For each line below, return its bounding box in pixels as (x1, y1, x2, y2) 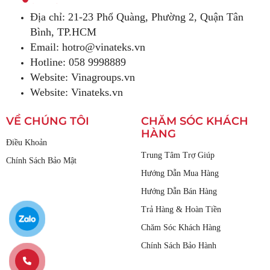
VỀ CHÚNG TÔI (6, 114, 89, 128)
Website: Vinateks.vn (30, 86, 123, 98)
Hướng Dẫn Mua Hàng (141, 168, 219, 178)
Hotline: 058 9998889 (30, 55, 126, 68)
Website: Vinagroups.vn (30, 71, 135, 83)
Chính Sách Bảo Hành (141, 240, 216, 250)
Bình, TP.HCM (30, 25, 96, 38)
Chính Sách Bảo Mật (6, 155, 77, 165)
